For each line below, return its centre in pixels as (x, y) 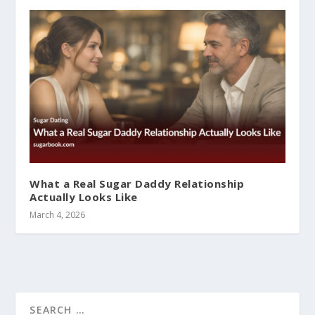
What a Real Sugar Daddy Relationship (137, 184)
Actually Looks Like (84, 197)
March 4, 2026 (58, 215)
